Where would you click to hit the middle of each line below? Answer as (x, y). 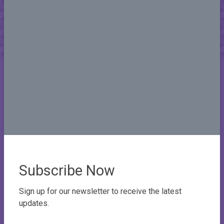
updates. (34, 203)
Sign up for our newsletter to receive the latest (100, 191)
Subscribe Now (67, 170)
